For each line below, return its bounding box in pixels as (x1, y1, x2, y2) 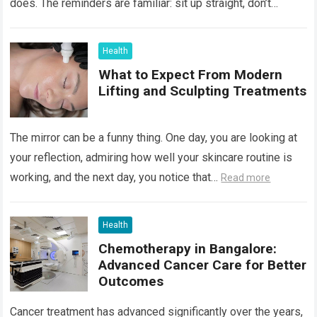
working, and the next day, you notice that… (10, 170, 221, 184)
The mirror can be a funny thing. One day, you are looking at (10, 130, 298, 144)
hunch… (10, 16, 49, 30)
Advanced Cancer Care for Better (98, 256, 307, 273)
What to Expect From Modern (98, 66, 283, 83)
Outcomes (98, 272, 164, 289)
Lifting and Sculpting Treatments (98, 82, 307, 99)
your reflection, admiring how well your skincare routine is (10, 150, 293, 164)
